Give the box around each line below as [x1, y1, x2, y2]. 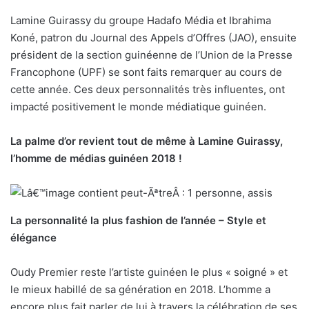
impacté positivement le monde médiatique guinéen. [10, 100, 266, 114]
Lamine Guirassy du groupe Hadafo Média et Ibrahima [10, 14, 271, 28]
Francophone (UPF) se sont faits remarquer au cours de [10, 66, 282, 79]
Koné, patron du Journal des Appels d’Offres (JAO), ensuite [10, 31, 297, 45]
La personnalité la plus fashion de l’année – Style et [10, 214, 266, 228]
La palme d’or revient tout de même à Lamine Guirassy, [10, 134, 283, 148]
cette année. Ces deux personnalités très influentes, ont [10, 83, 285, 97]
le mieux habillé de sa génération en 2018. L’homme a [10, 283, 270, 297]
